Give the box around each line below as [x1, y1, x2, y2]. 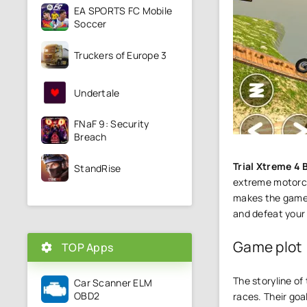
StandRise [74, 161, 121, 175]
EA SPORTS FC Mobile [74, 4, 173, 17]
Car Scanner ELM [74, 276, 153, 289]
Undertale [74, 86, 120, 99]
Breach [74, 130, 107, 143]
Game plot [233, 237, 302, 256]
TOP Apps [62, 240, 114, 255]
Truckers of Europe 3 [74, 48, 167, 62]
